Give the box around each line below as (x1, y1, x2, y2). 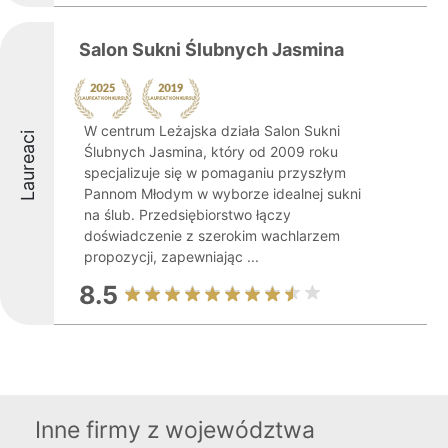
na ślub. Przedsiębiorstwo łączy (84, 206, 291, 223)
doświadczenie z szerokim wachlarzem (84, 227, 340, 244)
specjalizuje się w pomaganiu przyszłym (84, 164, 346, 181)
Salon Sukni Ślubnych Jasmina (79, 39, 344, 60)
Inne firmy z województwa (35, 416, 315, 444)
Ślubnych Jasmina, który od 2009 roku (84, 143, 338, 160)
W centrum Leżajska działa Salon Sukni (84, 122, 340, 139)
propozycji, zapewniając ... (84, 248, 259, 265)
